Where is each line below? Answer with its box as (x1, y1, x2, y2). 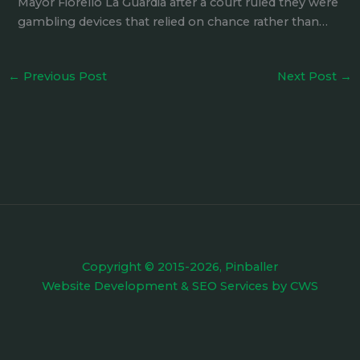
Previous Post (19, 68, 107, 84)
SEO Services (192, 279, 268, 293)
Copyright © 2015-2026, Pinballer (82, 260, 278, 274)
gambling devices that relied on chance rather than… (18, 14, 329, 29)
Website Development (42, 279, 178, 293)
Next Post (277, 68, 341, 84)
